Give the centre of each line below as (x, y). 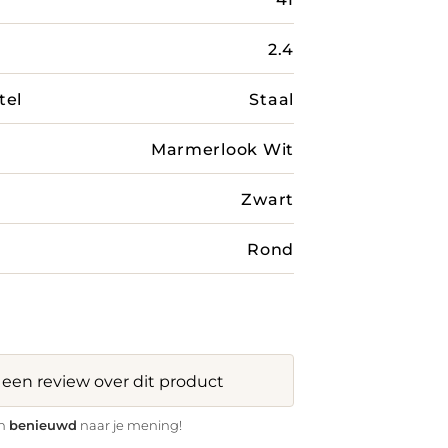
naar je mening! (130, 425)
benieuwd (43, 424)
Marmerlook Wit (222, 148)
